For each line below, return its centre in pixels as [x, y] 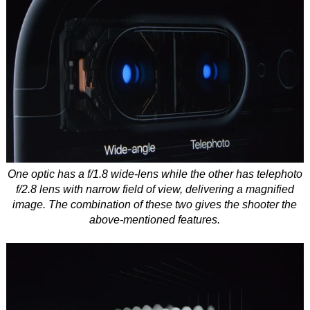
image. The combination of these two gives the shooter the [155, 205]
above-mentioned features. [155, 220]
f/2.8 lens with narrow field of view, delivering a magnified [155, 190]
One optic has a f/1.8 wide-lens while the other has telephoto [155, 174]
